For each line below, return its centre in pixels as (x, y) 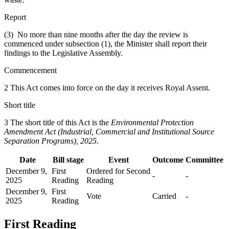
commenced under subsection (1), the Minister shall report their (106, 43)
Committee (204, 159)
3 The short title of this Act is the (58, 122)
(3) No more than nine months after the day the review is (96, 34)
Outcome (168, 159)
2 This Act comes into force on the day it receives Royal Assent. (107, 87)
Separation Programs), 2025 (50, 141)
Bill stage (68, 159)
